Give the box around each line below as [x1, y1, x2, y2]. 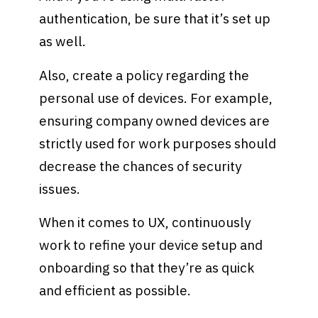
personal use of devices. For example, [39, 89, 273, 106]
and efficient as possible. [39, 282, 194, 300]
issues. [39, 180, 84, 197]
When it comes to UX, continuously [39, 214, 251, 231]
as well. [39, 32, 89, 50]
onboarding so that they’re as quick [39, 259, 255, 277]
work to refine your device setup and [39, 236, 263, 254]
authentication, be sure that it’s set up [39, 9, 271, 27]
